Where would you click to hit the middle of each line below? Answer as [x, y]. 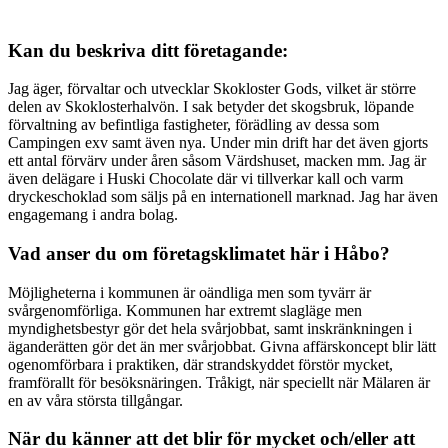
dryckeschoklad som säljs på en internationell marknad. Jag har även [223, 197]
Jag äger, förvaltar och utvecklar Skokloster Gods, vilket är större [212, 89]
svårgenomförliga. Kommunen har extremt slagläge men [185, 310]
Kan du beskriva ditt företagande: [148, 50]
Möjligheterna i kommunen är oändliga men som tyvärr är [189, 292]
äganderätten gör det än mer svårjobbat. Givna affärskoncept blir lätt [222, 346]
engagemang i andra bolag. [95, 215]
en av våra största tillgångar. [95, 400]
